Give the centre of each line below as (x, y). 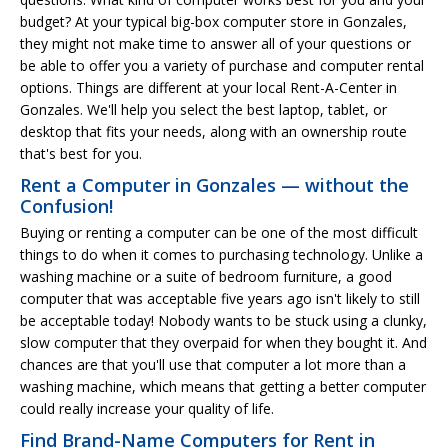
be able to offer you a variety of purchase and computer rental (222, 65)
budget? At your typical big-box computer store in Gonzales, (213, 21)
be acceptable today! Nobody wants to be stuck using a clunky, (223, 320)
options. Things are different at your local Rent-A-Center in (208, 87)
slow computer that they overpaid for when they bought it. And (223, 342)
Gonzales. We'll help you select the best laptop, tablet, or (203, 109)
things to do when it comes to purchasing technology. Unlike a (221, 254)
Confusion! (66, 205)
